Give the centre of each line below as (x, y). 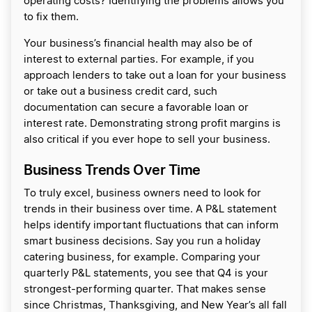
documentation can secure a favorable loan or (136, 108)
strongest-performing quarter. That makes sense (145, 290)
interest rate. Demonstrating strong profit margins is (152, 124)
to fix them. (51, 17)
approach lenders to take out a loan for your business (155, 76)
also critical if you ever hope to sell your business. (147, 140)
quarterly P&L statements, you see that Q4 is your (146, 274)
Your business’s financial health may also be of (138, 44)
